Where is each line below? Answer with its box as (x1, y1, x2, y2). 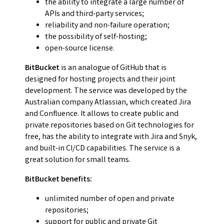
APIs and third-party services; (45, 8, 144, 20)
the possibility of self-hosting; (45, 31, 147, 43)
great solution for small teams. (25, 154, 130, 166)
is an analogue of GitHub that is (59, 62, 166, 74)
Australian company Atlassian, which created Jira (25, 97, 191, 109)
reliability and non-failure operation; (45, 20, 169, 32)
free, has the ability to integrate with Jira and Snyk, (25, 131, 197, 143)
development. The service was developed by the (25, 85, 187, 97)
